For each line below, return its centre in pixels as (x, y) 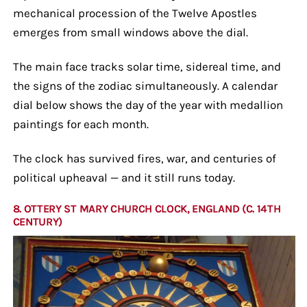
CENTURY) (38, 221)
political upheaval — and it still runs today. (124, 177)
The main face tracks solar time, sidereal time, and (147, 66)
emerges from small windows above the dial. (130, 32)
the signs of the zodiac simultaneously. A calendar (145, 85)
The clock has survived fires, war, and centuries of (144, 158)
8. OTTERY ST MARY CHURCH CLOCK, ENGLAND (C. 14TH (147, 208)
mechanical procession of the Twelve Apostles (135, 13)
